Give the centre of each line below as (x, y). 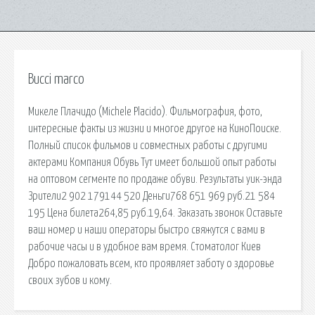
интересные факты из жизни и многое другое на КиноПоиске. (155, 128)
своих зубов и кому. (70, 280)
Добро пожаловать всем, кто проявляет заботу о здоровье (151, 263)
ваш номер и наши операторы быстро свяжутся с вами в (147, 230)
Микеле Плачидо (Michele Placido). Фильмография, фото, (145, 111)
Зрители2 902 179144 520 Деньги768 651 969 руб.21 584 (152, 196)
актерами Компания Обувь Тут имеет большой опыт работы (152, 162)
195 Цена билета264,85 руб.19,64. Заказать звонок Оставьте (155, 213)
